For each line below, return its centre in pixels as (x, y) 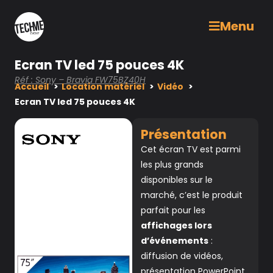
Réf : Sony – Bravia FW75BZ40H (80, 80)
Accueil (32, 87)
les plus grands (172, 165)
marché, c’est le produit (191, 195)
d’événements (174, 241)
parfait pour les (173, 210)
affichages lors (176, 225)
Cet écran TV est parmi (190, 149)
